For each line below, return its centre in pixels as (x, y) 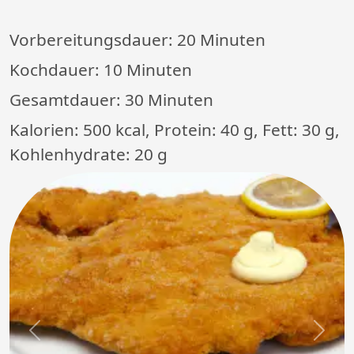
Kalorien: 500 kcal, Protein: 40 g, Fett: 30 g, (175, 130)
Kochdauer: (56, 70)
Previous (60, 339)
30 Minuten (169, 100)
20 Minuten (221, 40)
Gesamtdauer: (67, 100)
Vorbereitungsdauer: (93, 40)
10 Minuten (148, 70)
